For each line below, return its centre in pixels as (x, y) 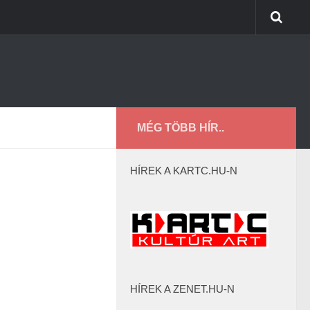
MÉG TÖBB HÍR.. (181, 128)
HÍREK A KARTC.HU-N (184, 171)
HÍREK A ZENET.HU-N (182, 289)
